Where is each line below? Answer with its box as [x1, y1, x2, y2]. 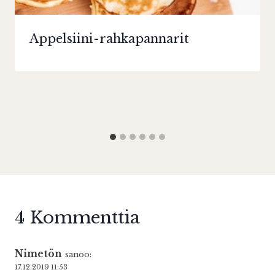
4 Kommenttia [15, 206, 140, 228]
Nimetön [15, 247, 62, 260]
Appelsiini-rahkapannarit [29, 31, 189, 46]
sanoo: [65, 249, 91, 259]
